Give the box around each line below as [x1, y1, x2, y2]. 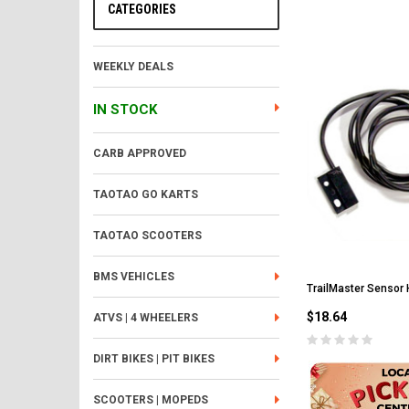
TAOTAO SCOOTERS [93, 229, 202, 242]
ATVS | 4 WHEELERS [93, 311, 198, 324]
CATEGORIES [108, 2, 176, 16]
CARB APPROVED [93, 147, 186, 160]
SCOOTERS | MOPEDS [93, 393, 208, 406]
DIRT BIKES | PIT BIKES [93, 352, 215, 365]
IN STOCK [93, 101, 157, 118]
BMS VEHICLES [93, 270, 174, 283]
